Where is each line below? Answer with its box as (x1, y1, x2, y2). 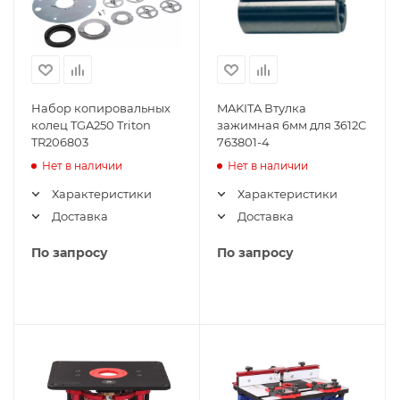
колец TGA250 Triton (31, 118, 151, 133)
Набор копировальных (31, 101, 171, 116)
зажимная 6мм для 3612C (217, 118, 366, 133)
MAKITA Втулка (217, 101, 306, 116)
